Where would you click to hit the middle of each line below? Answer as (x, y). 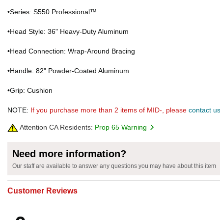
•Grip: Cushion (30, 90)
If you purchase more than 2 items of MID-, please (110, 110)
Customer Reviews (42, 191)
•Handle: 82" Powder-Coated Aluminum (68, 71)
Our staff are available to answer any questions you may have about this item (114, 166)
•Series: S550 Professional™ (52, 12)
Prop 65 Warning (122, 127)
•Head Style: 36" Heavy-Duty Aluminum (68, 31)
